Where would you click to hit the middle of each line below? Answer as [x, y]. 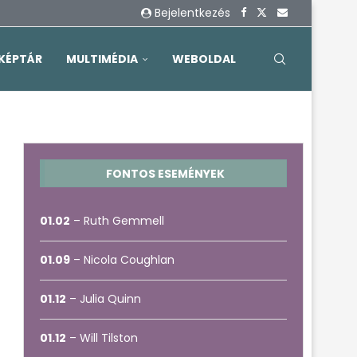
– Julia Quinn [104, 299]
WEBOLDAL [204, 59]
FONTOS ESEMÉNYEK [166, 174]
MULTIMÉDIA [102, 59]
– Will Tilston [102, 338]
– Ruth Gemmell [118, 221]
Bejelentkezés [192, 13]
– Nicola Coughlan [123, 260]
